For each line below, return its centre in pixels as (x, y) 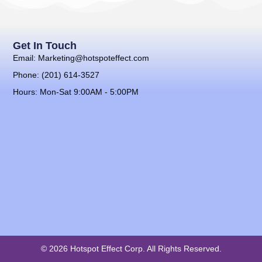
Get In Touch (45, 46)
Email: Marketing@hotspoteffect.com (81, 58)
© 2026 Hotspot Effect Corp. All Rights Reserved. (131, 249)
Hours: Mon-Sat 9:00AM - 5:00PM (76, 92)
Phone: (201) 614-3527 (56, 75)
